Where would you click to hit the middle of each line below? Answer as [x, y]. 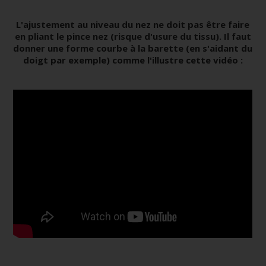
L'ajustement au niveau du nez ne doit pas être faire [133, 25]
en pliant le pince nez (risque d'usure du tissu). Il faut [133, 37]
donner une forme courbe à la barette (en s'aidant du [133, 48]
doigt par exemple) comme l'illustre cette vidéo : [133, 60]
